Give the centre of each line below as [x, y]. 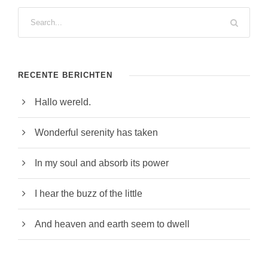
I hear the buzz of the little [89, 194]
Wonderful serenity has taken [96, 133]
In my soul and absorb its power [102, 163]
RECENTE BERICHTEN [65, 75]
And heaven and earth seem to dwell [112, 224]
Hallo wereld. [63, 102]
